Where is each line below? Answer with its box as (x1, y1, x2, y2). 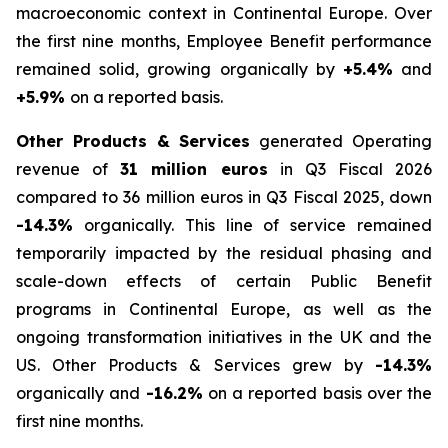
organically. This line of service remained (73, 215, 432, 235)
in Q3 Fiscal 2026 (267, 159, 432, 179)
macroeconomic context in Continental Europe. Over (16, 3, 432, 23)
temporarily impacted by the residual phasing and (16, 243, 432, 263)
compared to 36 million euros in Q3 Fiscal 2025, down (16, 187, 432, 207)
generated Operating (250, 131, 433, 151)
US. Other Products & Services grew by (16, 355, 375, 375)
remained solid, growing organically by (16, 59, 343, 79)
